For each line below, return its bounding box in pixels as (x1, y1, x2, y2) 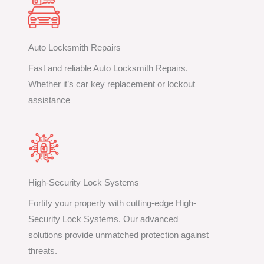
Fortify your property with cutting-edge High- (28, 199, 196, 209)
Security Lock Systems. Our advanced (28, 214, 178, 225)
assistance (28, 95, 70, 105)
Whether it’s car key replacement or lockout (28, 80, 195, 90)
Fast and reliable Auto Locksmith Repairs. (28, 64, 188, 74)
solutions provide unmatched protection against (28, 230, 209, 240)
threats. (28, 246, 57, 256)
